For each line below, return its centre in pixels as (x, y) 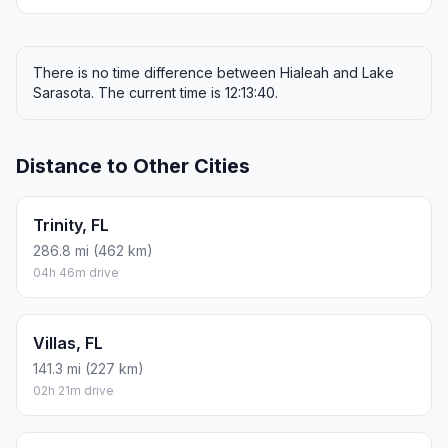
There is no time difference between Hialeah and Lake (213, 73)
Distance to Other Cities (133, 166)
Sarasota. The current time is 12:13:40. (155, 93)
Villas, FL (68, 343)
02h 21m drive (73, 391)
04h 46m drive (76, 273)
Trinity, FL (71, 225)
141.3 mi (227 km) (88, 369)
